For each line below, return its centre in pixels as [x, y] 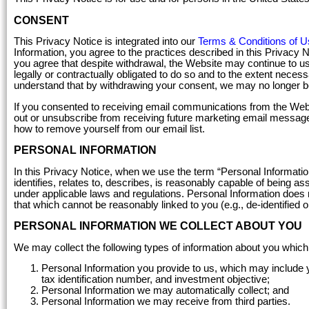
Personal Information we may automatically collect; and [165, 291]
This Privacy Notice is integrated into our [106, 42]
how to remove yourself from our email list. [112, 129]
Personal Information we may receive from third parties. [166, 302]
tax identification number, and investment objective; [156, 280]
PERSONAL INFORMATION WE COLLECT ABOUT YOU [158, 226]
